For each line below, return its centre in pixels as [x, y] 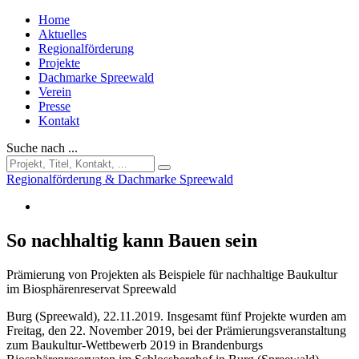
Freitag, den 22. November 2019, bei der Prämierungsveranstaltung [176, 330]
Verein [55, 92]
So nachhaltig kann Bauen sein [132, 240]
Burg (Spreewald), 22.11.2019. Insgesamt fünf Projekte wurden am [176, 316]
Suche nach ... [42, 148]
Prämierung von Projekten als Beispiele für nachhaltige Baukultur [172, 274]
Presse [54, 106]
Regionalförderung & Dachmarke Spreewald [120, 179]
